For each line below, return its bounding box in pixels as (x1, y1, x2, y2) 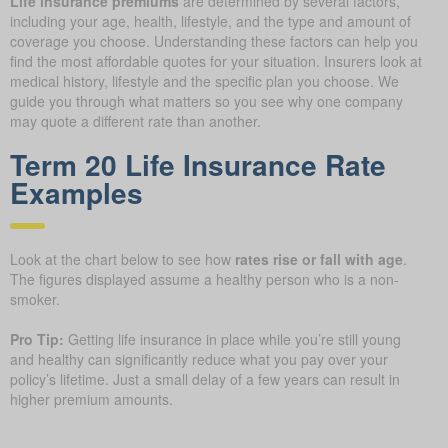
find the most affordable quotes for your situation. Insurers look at (10, 50, 422, 71)
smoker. (10, 288, 60, 309)
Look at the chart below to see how (10, 248, 235, 269)
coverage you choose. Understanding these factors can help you (10, 30, 418, 51)
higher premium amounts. (10, 388, 173, 409)
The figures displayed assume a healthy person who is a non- (10, 268, 399, 289)
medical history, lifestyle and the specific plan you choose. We (10, 70, 399, 91)
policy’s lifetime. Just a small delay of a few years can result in (10, 368, 400, 389)
